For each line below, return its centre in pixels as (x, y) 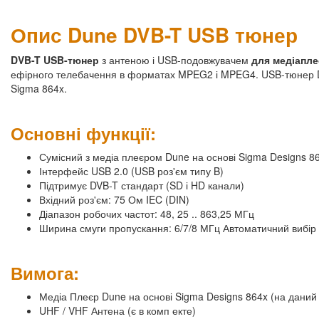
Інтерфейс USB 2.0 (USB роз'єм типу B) (131, 171)
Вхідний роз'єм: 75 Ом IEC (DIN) (114, 200)
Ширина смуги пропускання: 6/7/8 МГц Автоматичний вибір (178, 228)
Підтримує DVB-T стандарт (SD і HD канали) (142, 185)
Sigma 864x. (39, 89)
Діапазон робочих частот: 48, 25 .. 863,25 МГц (147, 214)
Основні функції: (83, 134)
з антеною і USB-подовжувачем (177, 60)
